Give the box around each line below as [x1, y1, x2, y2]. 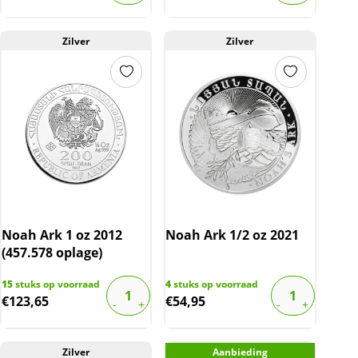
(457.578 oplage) [2, 243, 102, 261]
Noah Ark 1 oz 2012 [2, 225, 122, 244]
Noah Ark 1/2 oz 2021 [165, 225, 300, 244]
